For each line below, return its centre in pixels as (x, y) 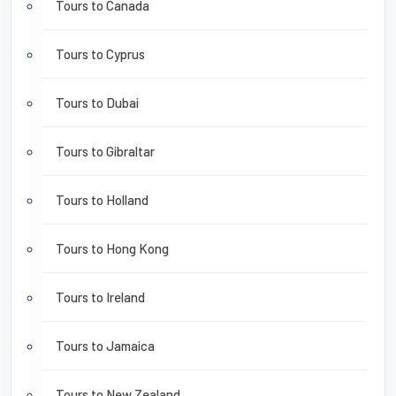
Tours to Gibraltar (105, 151)
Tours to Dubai (97, 102)
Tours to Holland (102, 199)
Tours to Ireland (100, 297)
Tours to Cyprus (100, 53)
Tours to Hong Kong (112, 248)
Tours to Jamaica (105, 345)
